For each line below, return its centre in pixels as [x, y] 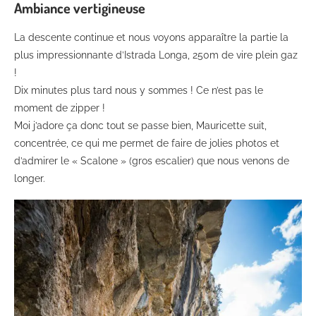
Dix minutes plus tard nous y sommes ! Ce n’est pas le [139, 90]
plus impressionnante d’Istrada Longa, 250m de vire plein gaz [156, 55]
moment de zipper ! [60, 108]
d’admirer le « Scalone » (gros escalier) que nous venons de [152, 160]
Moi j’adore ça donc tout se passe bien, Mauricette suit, [140, 125]
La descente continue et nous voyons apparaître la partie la [151, 37]
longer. [30, 178]
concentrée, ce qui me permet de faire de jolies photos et [147, 143]
